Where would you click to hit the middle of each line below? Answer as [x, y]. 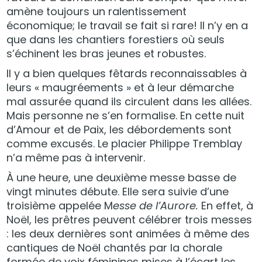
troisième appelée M [60, 205]
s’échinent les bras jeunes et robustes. [106, 53]
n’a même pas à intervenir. [76, 157]
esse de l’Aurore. [157, 205]
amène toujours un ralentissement [97, 11]
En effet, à [227, 205]
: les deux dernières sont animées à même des [128, 233]
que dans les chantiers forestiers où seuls [116, 39]
